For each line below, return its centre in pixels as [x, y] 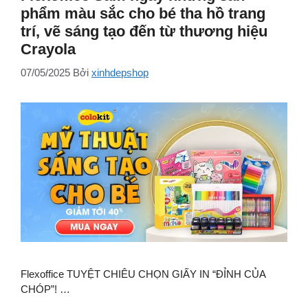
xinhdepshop [120, 73]
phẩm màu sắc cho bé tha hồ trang [143, 13]
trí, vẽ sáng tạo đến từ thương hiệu [144, 31]
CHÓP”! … [45, 289]
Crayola [48, 49]
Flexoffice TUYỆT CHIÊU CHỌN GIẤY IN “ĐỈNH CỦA [143, 274]
